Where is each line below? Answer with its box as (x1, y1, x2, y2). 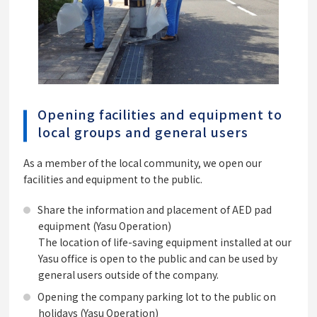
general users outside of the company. (38, 267, 219, 282)
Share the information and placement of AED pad (38, 202, 272, 217)
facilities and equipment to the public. (23, 172, 203, 187)
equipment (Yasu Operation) (38, 219, 172, 234)
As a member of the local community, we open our (23, 156, 262, 171)
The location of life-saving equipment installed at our (38, 235, 292, 250)
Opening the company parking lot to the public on (38, 289, 276, 304)
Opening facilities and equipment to (38, 105, 282, 124)
